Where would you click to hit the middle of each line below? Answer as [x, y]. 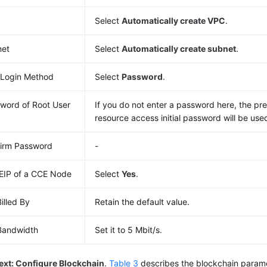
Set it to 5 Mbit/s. [129, 230]
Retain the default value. [142, 202]
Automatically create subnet [179, 49]
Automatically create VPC [174, 21]
